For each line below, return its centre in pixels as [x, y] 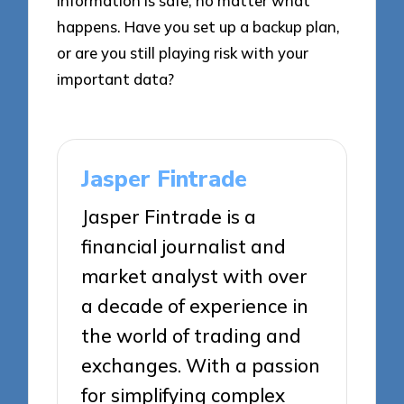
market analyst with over [195, 276]
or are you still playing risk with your [183, 53]
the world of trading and [192, 336]
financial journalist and [184, 247]
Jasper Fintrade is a [169, 217]
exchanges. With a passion [201, 366]
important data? [116, 79]
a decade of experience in [195, 306]
